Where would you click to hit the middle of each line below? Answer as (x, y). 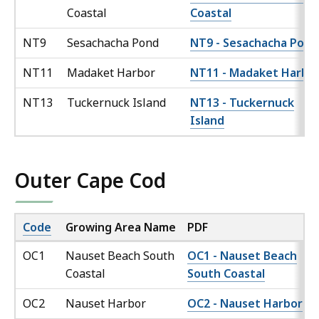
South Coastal (226, 274)
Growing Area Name (121, 228)
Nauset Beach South (120, 256)
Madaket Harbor (113, 73)
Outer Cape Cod (90, 181)
